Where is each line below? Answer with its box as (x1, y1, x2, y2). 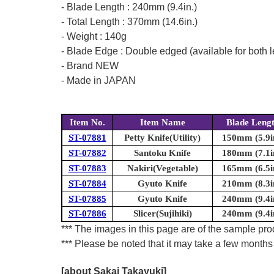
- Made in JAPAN (61, 75, 136, 86)
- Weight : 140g (61, 31, 127, 42)
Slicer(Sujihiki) (133, 209, 192, 219)
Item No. (69, 117, 105, 128)
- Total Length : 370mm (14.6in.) (61, 17, 198, 28)
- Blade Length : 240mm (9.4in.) (61, 2, 197, 13)
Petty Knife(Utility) (124, 133, 201, 143)
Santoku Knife (134, 148, 191, 158)
